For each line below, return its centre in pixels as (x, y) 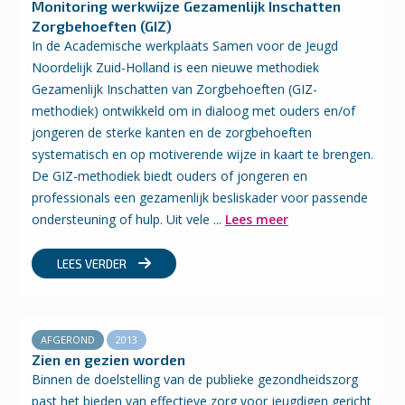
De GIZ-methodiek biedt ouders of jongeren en (170, 176)
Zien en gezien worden (108, 359)
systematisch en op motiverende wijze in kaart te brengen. (202, 154)
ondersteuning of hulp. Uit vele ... (128, 219)
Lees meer (257, 219)
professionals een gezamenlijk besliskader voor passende (200, 198)
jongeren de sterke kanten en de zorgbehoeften (172, 132)
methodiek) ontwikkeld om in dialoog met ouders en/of (193, 111)
